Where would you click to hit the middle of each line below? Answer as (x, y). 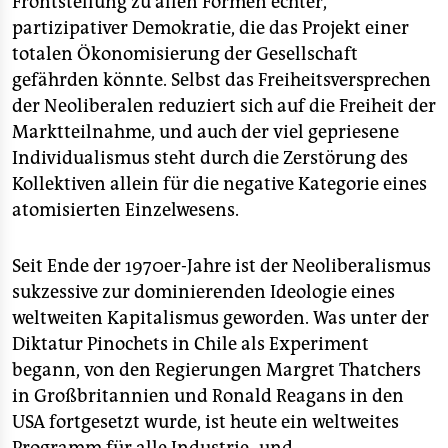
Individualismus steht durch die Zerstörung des (210, 158)
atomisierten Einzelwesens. (125, 210)
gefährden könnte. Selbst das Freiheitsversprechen (221, 80)
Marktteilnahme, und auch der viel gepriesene (205, 132)
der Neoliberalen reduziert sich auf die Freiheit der (224, 106)
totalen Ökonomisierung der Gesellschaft (185, 54)
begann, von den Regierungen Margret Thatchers (216, 370)
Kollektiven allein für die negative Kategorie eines (219, 184)
